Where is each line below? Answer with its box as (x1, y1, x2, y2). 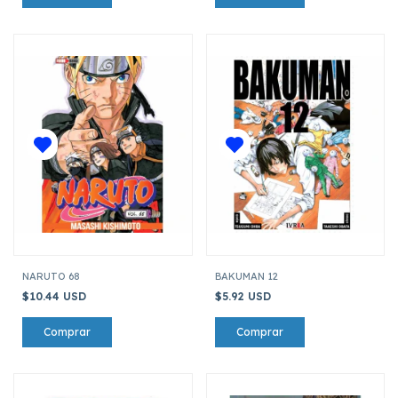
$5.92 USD (214, 289, 275, 303)
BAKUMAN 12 (214, 269, 278, 283)
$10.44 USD (22, 289, 90, 303)
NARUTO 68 (22, 269, 80, 283)
